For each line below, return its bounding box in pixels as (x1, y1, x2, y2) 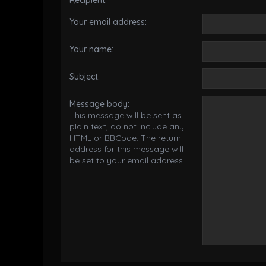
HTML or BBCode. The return (69, 132, 181, 143)
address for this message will (69, 144, 183, 154)
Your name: (69, 44, 113, 55)
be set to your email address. (69, 155, 185, 166)
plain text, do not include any (69, 121, 184, 132)
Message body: (69, 99, 129, 109)
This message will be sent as (69, 110, 182, 121)
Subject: (69, 71, 100, 82)
